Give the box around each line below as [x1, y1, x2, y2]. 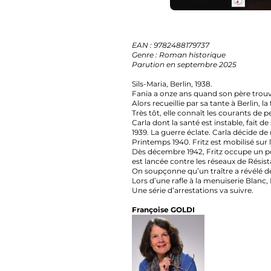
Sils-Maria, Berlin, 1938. [109, 79, 190, 88]
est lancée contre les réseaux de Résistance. [109, 157, 267, 166]
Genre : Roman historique [109, 50, 203, 59]
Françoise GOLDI [109, 205, 172, 214]
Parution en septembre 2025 [109, 60, 214, 69]
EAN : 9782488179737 [109, 41, 187, 50]
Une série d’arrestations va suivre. [109, 186, 231, 195]
